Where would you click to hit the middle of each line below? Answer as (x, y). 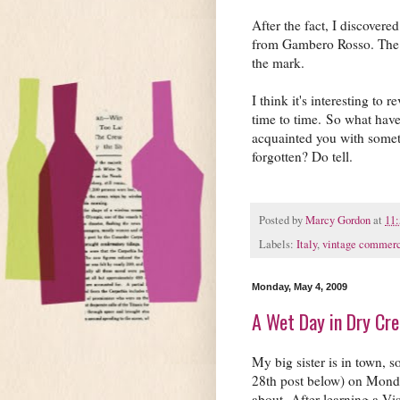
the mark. (278, 62)
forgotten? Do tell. (304, 156)
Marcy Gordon (338, 220)
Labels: (278, 245)
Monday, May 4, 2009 (300, 287)
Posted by (282, 220)
